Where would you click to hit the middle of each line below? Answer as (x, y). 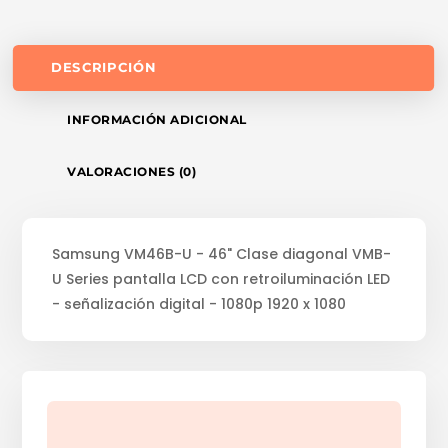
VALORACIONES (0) (132, 172)
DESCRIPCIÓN (104, 68)
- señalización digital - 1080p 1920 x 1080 (199, 304)
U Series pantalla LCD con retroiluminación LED (221, 279)
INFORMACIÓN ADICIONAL (157, 120)
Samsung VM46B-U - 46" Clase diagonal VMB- (222, 254)
